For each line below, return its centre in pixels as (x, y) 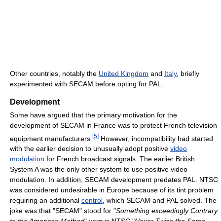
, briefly (188, 73)
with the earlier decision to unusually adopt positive (90, 149)
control (92, 201)
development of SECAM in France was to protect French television (113, 125)
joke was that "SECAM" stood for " (63, 211)
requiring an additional (46, 201)
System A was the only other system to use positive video (99, 169)
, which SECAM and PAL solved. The (160, 201)
